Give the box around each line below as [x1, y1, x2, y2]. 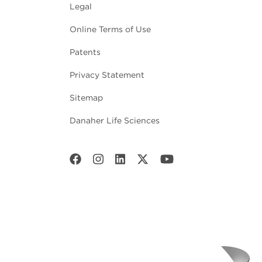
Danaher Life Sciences [70, 116, 160, 126]
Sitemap [70, 93, 103, 103]
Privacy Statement [70, 70, 144, 80]
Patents [70, 47, 101, 57]
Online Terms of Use [70, 25, 151, 35]
